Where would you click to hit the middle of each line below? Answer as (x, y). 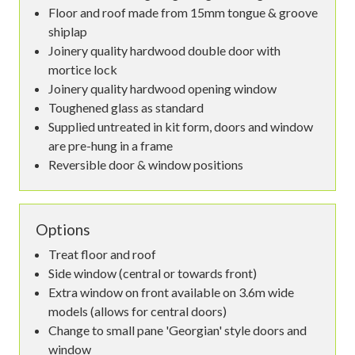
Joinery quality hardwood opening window (162, 88)
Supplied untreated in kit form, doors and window (181, 126)
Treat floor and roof (102, 254)
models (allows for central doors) (137, 311)
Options (63, 229)
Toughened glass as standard (126, 107)
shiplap (68, 31)
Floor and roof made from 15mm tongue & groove (183, 12)
